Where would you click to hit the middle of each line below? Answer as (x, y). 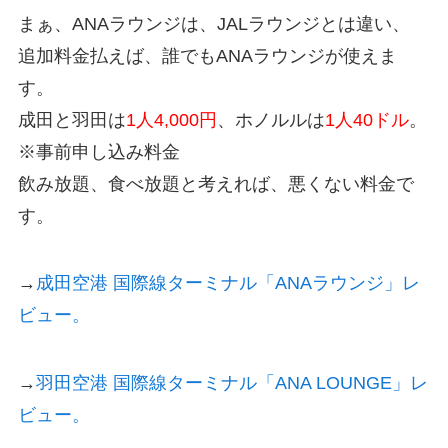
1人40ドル (366, 119)
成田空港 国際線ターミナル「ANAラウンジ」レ (227, 283)
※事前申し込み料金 (98, 151)
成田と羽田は (71, 119)
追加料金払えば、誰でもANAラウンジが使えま (207, 55)
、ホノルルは (270, 119)
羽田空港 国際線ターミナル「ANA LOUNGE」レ (231, 383)
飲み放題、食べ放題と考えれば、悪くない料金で (215, 183)
